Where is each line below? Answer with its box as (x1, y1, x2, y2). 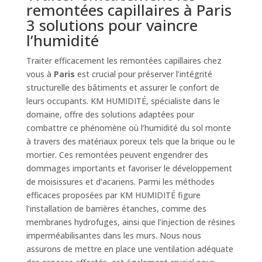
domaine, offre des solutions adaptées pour (26, 108, 194, 120)
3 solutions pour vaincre (26, 14, 198, 36)
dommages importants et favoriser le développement (26, 162, 232, 174)
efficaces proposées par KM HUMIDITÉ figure (26, 189, 201, 201)
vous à (26, 68, 54, 80)
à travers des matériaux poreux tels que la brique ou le (26, 135, 235, 147)
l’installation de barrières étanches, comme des (26, 202, 206, 214)
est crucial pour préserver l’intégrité (74, 68, 212, 80)
